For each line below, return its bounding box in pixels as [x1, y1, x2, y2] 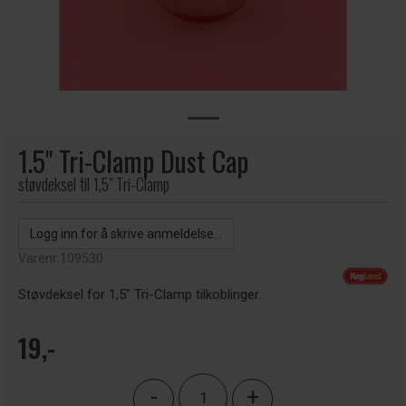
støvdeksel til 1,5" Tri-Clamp [18, 172, 169, 196]
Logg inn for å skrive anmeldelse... [30, 227, 222, 241]
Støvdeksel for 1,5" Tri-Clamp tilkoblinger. [18, 286, 261, 303]
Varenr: [18, 251, 60, 266]
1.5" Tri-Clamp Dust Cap [18, 140, 248, 181]
